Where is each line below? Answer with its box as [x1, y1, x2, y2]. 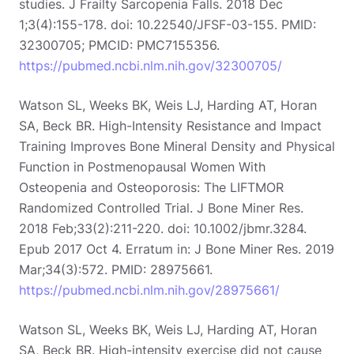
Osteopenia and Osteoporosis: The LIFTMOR [19, 179, 284, 195]
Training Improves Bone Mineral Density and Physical [19, 137, 335, 154]
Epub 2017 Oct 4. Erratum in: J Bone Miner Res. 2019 [19, 240, 334, 257]
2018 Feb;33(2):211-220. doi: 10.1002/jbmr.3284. [19, 220, 307, 236]
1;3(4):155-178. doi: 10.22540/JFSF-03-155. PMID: [19, 16, 316, 32]
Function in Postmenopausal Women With [19, 158, 265, 175]
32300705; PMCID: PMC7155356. [19, 36, 220, 53]
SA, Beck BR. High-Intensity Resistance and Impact [19, 117, 322, 134]
